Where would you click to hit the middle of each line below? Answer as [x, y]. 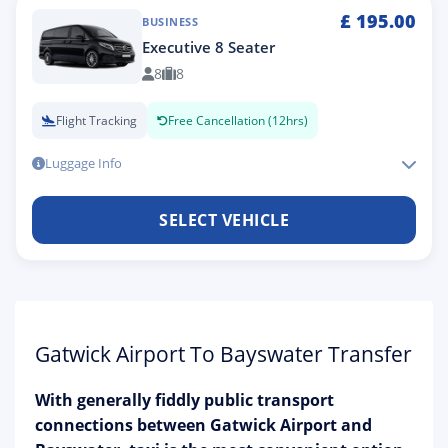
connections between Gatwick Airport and [203, 425]
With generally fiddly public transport [184, 400]
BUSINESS [170, 21]
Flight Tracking [96, 120]
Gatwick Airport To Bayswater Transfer [223, 354]
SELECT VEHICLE [224, 219]
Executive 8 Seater [208, 47]
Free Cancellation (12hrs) [238, 120]
